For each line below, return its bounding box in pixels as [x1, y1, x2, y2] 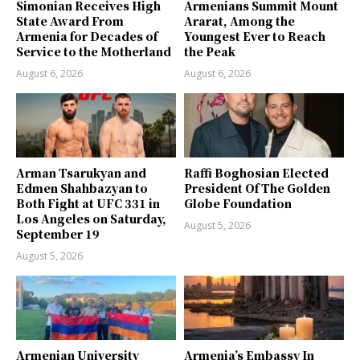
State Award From [16, 13, 124, 30]
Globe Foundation [184, 194, 292, 211]
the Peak [184, 43, 235, 60]
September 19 [16, 225, 100, 242]
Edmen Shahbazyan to [16, 179, 148, 196]
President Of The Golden [184, 179, 330, 196]
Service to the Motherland [16, 43, 171, 60]
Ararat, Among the [184, 13, 295, 30]
